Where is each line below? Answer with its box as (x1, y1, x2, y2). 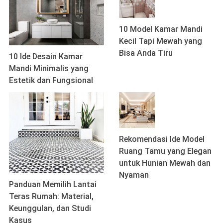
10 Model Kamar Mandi (119, 24, 203, 34)
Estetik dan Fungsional (9, 75, 93, 85)
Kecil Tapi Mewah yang (119, 36, 202, 46)
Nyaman (119, 170, 149, 180)
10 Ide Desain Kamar (9, 51, 83, 61)
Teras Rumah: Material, (9, 192, 94, 202)
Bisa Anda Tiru (119, 48, 173, 58)
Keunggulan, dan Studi (9, 204, 91, 214)
